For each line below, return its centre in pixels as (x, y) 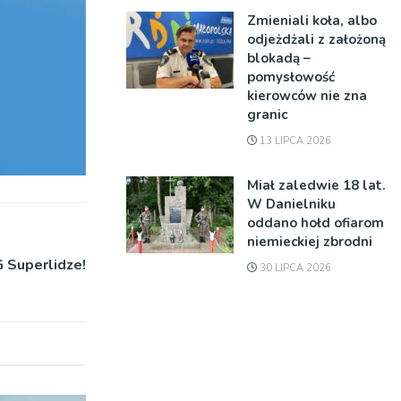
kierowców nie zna (307, 96)
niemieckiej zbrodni (310, 242)
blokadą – (279, 58)
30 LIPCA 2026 (294, 268)
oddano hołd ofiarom (316, 223)
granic (267, 115)
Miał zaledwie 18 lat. (316, 185)
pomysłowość (291, 77)
